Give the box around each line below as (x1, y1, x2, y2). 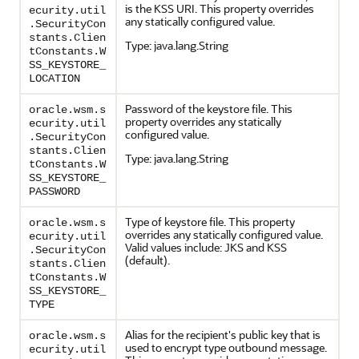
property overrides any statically (125, 114, 281, 129)
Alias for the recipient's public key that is (125, 327, 321, 342)
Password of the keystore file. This (125, 101, 292, 116)
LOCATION (29, 72, 80, 85)
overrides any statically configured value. (125, 227, 323, 242)
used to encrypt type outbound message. (125, 340, 327, 355)
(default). (125, 252, 170, 268)
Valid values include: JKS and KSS (125, 240, 287, 255)
